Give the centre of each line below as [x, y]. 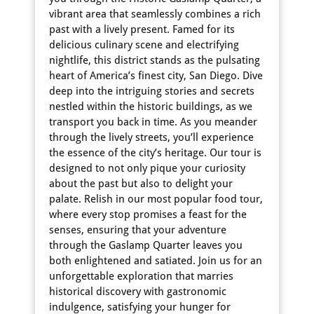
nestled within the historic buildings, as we [151, 107]
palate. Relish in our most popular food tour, [156, 199]
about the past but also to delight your [141, 184]
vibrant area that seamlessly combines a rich [155, 14]
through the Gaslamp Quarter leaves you [146, 245]
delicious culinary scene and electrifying [144, 45]
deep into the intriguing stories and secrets [152, 91]
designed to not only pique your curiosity [147, 168]
